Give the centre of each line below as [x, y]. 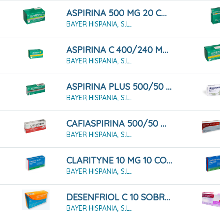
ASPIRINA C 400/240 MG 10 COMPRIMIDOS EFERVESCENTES [165, 50]
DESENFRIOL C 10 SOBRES [167, 197]
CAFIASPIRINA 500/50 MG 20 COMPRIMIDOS [164, 124]
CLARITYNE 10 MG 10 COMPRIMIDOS [169, 161]
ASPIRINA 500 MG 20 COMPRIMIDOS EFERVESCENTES [164, 13]
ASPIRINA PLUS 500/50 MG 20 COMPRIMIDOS [169, 87]
